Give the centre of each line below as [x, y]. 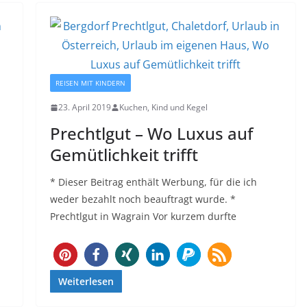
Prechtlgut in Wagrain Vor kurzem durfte [143, 217]
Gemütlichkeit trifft [124, 155]
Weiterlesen [86, 282]
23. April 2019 [84, 108]
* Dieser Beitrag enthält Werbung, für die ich [153, 182]
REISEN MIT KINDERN [90, 83]
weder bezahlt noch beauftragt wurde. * [143, 199]
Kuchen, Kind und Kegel [163, 108]
